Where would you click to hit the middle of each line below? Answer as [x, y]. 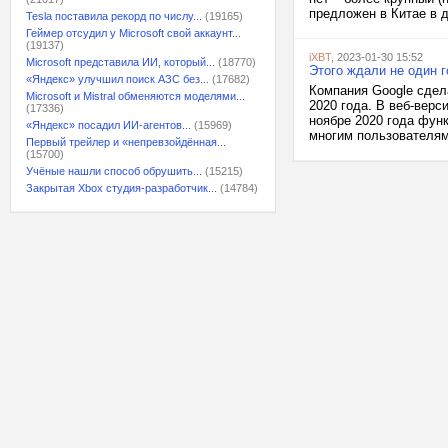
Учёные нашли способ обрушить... [114, 171]
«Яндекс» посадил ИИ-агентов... [108, 125]
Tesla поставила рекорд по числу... [114, 16]
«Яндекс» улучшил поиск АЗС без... [117, 79]
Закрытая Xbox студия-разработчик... [121, 188]
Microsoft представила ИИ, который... [120, 62]
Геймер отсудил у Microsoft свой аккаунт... [133, 33]
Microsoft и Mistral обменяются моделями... [135, 96]
